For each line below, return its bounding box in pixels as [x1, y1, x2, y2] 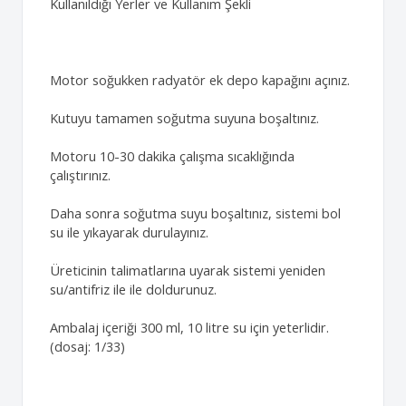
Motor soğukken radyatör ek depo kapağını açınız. [50, 71, 350, 89]
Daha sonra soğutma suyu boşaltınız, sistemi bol [50, 204, 341, 222]
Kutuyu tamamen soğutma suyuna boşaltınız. [50, 109, 319, 127]
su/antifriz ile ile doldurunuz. [50, 280, 217, 298]
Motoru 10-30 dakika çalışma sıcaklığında [50, 147, 295, 165]
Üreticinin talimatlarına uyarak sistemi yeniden [50, 261, 325, 279]
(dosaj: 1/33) [50, 337, 125, 355]
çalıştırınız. [50, 166, 111, 184]
